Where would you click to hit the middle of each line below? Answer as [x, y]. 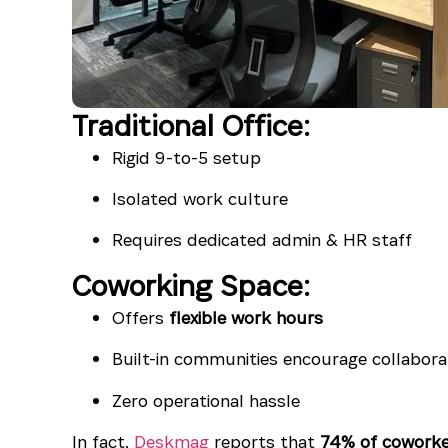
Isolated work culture [200, 199]
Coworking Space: [191, 285]
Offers [140, 317]
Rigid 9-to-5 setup [186, 157]
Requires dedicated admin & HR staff [262, 240]
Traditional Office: [191, 125]
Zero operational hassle [206, 400]
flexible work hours [246, 317]
